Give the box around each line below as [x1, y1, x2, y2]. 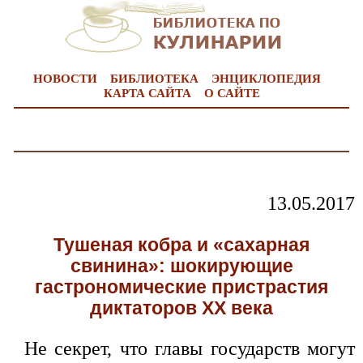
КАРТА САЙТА [103, 87, 191, 100]
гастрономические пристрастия [35, 276, 328, 297]
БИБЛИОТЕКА [109, 72, 199, 85]
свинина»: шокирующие [70, 255, 293, 276]
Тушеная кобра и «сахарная [53, 234, 310, 255]
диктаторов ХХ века [90, 297, 273, 318]
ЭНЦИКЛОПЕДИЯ [211, 72, 321, 85]
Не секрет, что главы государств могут [24, 338, 355, 359]
